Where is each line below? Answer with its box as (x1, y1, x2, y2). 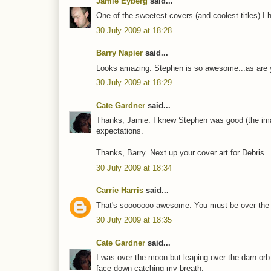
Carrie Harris (96, 186, 143, 195)
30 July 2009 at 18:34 (96, 163, 172, 172)
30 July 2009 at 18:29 (96, 78, 172, 88)
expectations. (96, 126, 143, 136)
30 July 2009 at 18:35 (96, 215, 172, 225)
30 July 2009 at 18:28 (96, 25, 172, 35)
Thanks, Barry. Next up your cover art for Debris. (96, 148, 267, 158)
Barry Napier (96, 48, 143, 58)
